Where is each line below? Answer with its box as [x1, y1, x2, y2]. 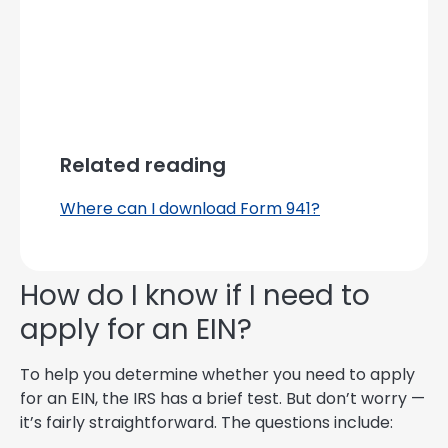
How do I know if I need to [20, 276, 370, 316]
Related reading [60, 151, 226, 180]
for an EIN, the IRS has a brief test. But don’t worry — [20, 387, 425, 411]
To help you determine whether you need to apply [20, 363, 415, 387]
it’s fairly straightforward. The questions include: [20, 411, 393, 435]
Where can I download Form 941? [60, 197, 320, 221]
